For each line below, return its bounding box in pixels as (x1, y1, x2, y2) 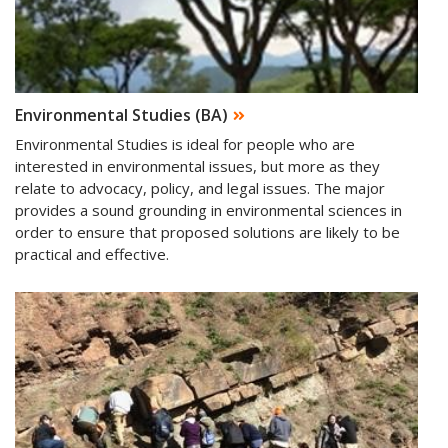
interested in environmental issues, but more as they (15, 155, 380, 176)
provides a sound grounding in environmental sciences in (15, 199, 402, 220)
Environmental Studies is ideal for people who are (15, 133, 355, 154)
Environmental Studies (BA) (15, 104, 228, 127)
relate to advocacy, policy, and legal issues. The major (15, 177, 385, 198)
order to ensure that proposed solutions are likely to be (15, 221, 400, 242)
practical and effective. (15, 243, 169, 264)
